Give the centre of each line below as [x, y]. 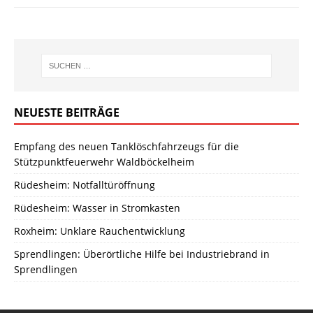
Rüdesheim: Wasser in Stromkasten [97, 208]
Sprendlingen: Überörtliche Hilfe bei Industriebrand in [142, 254]
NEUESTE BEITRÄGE [67, 113]
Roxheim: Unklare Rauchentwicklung [100, 231]
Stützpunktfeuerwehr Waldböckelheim [104, 162]
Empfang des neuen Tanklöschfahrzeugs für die [126, 147]
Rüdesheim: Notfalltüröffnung [85, 185]
